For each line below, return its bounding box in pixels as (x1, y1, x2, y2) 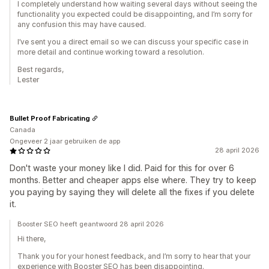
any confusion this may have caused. (17, 20, 146, 29)
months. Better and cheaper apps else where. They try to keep (10, 175, 256, 186)
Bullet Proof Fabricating (10, 113, 90, 122)
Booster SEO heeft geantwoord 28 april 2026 (17, 220, 164, 229)
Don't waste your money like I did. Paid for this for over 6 (10, 163, 234, 174)
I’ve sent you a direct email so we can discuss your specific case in (17, 37, 249, 47)
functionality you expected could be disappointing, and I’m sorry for (17, 10, 252, 19)
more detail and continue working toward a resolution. (17, 47, 204, 57)
